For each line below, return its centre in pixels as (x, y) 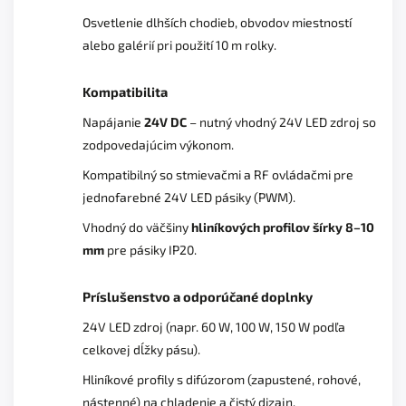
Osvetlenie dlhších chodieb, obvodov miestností (217, 22)
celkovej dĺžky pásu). (141, 349)
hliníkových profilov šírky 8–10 (283, 227)
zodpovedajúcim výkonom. (158, 144)
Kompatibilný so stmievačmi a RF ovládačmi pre (218, 174)
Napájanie (112, 121)
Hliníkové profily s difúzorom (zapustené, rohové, (222, 379)
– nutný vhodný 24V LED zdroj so (283, 121)
